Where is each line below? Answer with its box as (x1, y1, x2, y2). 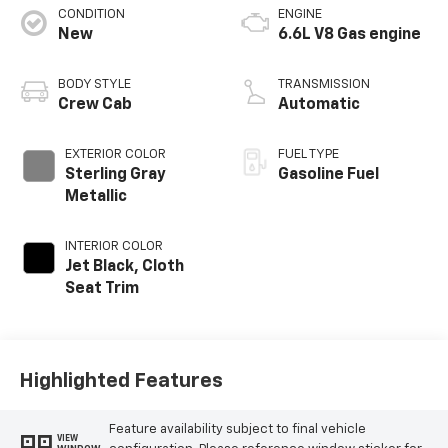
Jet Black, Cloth (64, 259, 184, 276)
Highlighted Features (18, 370, 223, 391)
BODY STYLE (57, 78, 131, 92)
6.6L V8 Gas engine (278, 27, 421, 44)
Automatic (278, 97, 360, 114)
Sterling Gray (64, 167, 166, 184)
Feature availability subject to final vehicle (108, 422, 366, 436)
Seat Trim (64, 281, 139, 298)
